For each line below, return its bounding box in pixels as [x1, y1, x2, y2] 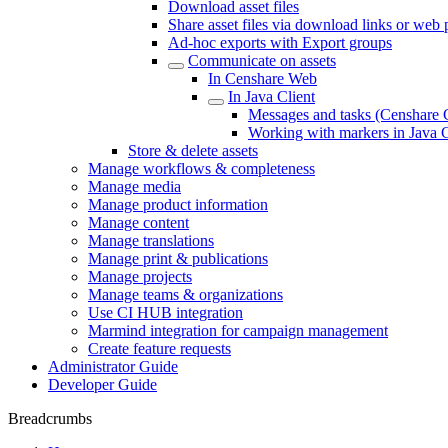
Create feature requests [88, 340, 231, 357]
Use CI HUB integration [88, 304, 243, 321]
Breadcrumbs [8, 410, 92, 427]
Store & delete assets [128, 142, 258, 159]
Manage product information [88, 196, 268, 213]
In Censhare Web [208, 70, 317, 87]
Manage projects [88, 268, 192, 285]
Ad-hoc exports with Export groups [168, 34, 392, 51]
